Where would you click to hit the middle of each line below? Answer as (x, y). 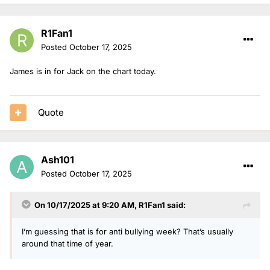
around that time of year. (67, 243)
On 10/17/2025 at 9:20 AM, (86, 205)
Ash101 (58, 159)
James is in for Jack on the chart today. (83, 71)
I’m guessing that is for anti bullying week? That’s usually (127, 231)
